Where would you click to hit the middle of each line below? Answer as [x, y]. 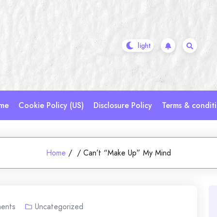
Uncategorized [59, 207]
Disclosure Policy [123, 105]
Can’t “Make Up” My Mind [127, 153]
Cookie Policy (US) [51, 105]
